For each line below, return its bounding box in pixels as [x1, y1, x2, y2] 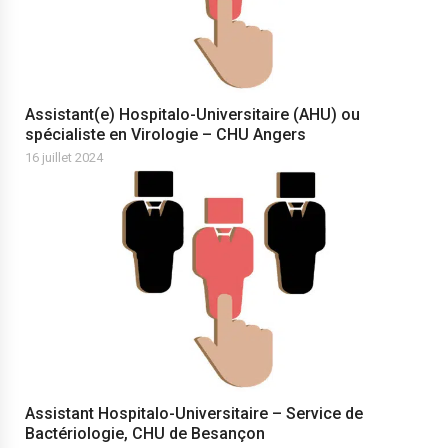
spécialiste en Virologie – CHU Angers [25, 124, 306, 144]
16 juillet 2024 [25, 149, 103, 165]
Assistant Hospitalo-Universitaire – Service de [25, 403, 363, 423]
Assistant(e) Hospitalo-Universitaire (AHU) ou [25, 104, 360, 124]
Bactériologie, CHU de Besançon [25, 423, 265, 443]
